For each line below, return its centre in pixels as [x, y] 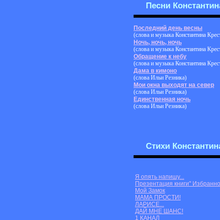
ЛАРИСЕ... [150, 204]
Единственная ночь [162, 99]
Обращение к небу [160, 56]
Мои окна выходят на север [174, 85]
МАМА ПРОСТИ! [158, 197]
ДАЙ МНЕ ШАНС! [159, 211]
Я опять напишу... [160, 177]
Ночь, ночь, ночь [158, 42]
